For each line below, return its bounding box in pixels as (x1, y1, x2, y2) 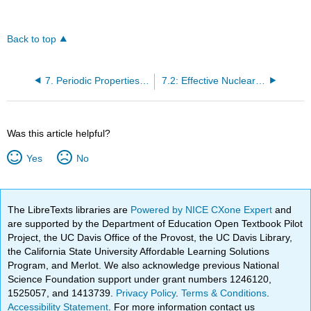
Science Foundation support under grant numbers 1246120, (8, 273, 272, 285)
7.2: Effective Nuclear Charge (255, 75, 265, 86)
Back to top (7, 33, 57, 44)
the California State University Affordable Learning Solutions (8, 245, 270, 257)
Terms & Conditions (181, 287, 267, 299)
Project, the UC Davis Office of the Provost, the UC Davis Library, (8, 231, 293, 243)
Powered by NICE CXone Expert (131, 203, 276, 215)
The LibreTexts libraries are (8, 203, 131, 215)
